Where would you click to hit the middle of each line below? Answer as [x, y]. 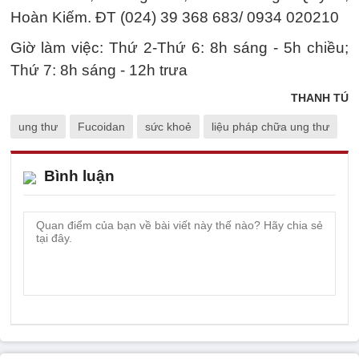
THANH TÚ [320, 97]
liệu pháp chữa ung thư [270, 126]
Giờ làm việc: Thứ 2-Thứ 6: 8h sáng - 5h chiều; [179, 47]
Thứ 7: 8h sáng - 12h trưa [99, 70]
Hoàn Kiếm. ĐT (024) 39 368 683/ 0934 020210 [175, 17]
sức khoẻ [168, 126]
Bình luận [79, 175]
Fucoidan [101, 126]
